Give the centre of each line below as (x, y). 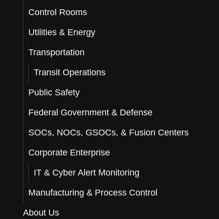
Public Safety (54, 92)
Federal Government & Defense (91, 112)
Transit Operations (70, 72)
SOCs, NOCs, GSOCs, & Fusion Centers (109, 132)
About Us (41, 213)
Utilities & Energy (62, 32)
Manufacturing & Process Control (93, 193)
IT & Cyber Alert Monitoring (87, 173)
